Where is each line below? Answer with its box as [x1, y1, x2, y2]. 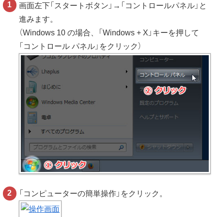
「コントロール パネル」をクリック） [19, 42, 142, 50]
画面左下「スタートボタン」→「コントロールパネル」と [19, 1, 207, 10]
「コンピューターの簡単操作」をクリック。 [19, 189, 168, 198]
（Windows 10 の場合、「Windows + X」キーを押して [19, 28, 200, 37]
